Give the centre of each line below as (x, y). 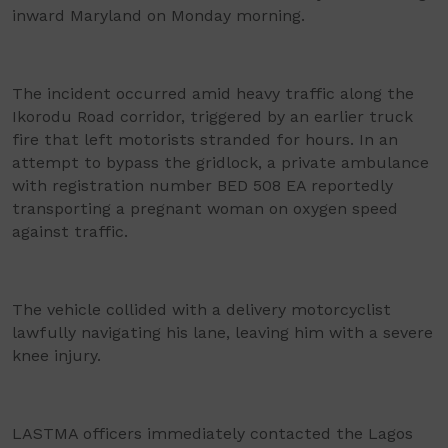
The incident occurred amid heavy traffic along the (213, 93)
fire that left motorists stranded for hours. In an (205, 139)
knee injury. (56, 355)
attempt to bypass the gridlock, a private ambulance (220, 162)
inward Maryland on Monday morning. (158, 15)
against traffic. (70, 231)
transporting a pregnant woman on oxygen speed (205, 208)
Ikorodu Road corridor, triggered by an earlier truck (212, 116)
